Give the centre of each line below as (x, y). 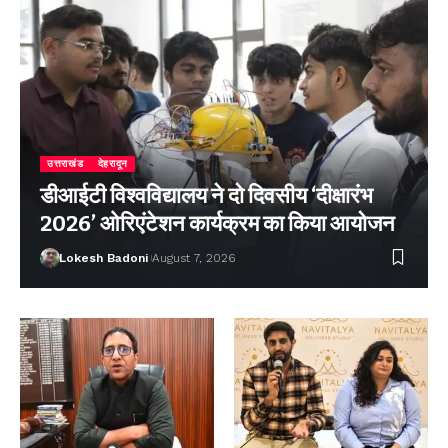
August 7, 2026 (193, 257)
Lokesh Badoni (103, 257)
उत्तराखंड (65, 163)
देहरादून (112, 163)
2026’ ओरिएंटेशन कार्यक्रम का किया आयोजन (219, 223)
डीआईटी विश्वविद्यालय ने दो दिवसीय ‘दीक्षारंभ (206, 195)
